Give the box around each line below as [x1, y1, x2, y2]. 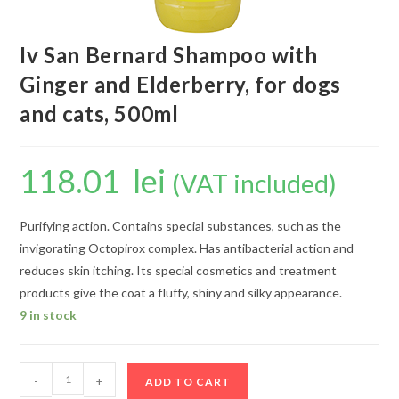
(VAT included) [172, 168, 338, 199]
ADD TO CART [145, 375, 232, 388]
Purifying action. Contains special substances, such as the [20, 218, 342, 233]
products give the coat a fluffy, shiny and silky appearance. [20, 285, 343, 300]
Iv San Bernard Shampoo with [20, 42, 318, 68]
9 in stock [20, 307, 77, 322]
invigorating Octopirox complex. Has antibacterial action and [20, 240, 354, 256]
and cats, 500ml [20, 101, 179, 126]
